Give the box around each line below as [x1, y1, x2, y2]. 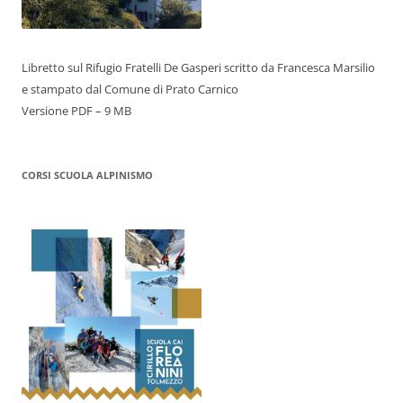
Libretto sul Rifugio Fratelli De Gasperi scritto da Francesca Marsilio [22, 59, 375, 76]
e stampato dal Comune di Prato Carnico [22, 81, 238, 98]
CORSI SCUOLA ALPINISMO [22, 168, 153, 183]
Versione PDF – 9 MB [22, 103, 131, 120]
